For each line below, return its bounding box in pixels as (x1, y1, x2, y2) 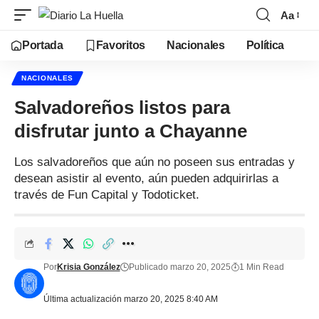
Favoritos (95, 39, 145, 51)
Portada (22, 39, 63, 51)
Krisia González (56, 262, 120, 272)
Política (246, 39, 285, 51)
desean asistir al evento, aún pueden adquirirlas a (14, 172, 278, 185)
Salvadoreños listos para (14, 97, 230, 118)
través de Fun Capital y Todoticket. (14, 188, 199, 202)
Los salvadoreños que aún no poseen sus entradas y (14, 155, 295, 169)
